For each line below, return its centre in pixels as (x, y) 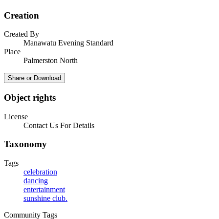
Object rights (30, 98)
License (16, 116)
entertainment (44, 190)
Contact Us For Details (59, 125)
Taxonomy (25, 144)
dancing (36, 181)
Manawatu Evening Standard (68, 43)
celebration (40, 172)
